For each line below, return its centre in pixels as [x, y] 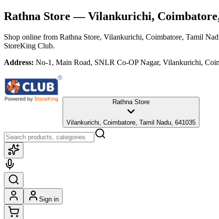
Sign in [49, 199]
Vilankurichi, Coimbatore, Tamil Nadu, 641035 [131, 122]
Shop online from [32, 37]
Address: [19, 62]
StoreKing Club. [29, 45]
